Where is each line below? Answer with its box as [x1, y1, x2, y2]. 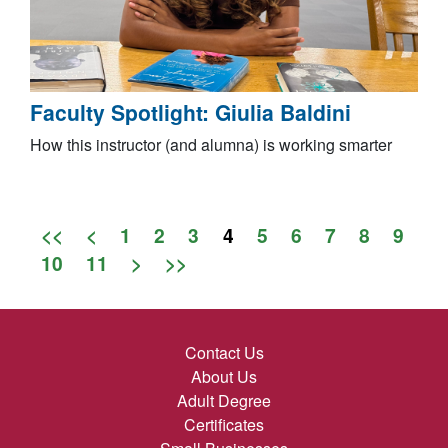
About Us [191, 365, 257, 389]
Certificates [184, 413, 264, 437]
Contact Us [184, 341, 264, 365]
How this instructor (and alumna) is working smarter [30, 133, 392, 157]
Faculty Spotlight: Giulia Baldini [30, 97, 351, 128]
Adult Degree [177, 389, 271, 413]
